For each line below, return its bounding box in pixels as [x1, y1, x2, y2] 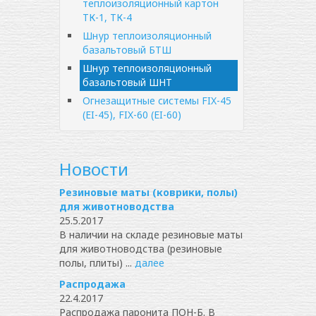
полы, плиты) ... [59, 256, 135, 269]
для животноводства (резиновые [59, 242, 222, 255]
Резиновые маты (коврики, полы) [59, 186, 238, 199]
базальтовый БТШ [82, 43, 171, 56]
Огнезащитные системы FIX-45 [82, 94, 231, 107]
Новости [59, 157, 128, 181]
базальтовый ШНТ [82, 75, 172, 89]
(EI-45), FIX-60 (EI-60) [82, 108, 181, 121]
